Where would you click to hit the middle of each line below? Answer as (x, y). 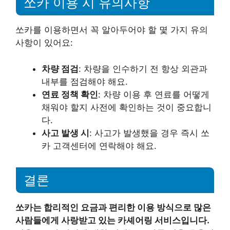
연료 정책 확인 (70, 94)
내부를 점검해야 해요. (85, 81)
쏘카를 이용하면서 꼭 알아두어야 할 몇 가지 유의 (112, 30)
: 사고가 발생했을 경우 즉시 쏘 (149, 133)
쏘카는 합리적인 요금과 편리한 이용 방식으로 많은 (113, 208)
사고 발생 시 (65, 133)
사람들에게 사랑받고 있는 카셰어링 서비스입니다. (112, 221)
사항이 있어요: (44, 43)
